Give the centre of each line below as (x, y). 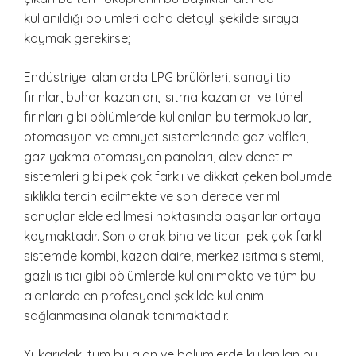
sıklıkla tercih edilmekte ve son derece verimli (153, 197)
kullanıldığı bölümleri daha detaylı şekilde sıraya (161, 19)
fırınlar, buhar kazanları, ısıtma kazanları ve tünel (163, 97)
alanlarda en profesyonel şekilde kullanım (144, 296)
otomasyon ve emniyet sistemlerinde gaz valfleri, (166, 137)
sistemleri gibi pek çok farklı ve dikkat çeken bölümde (178, 177)
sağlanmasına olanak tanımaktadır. (126, 316)
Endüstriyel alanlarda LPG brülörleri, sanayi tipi (159, 77)
